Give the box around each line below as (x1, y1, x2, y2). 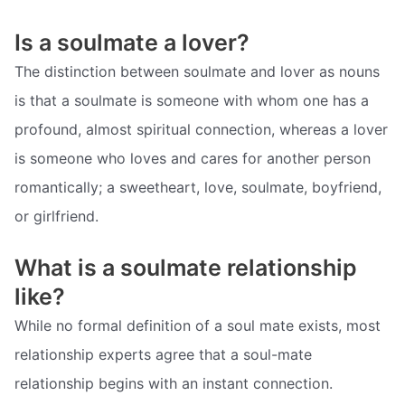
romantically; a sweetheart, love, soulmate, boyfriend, (14, 177, 381, 196)
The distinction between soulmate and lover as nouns (14, 61, 380, 80)
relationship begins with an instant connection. (14, 374, 333, 393)
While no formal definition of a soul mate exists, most (14, 316, 381, 335)
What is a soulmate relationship (14, 254, 357, 282)
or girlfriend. (14, 206, 99, 225)
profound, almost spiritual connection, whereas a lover (14, 119, 388, 138)
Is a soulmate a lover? (14, 28, 250, 56)
